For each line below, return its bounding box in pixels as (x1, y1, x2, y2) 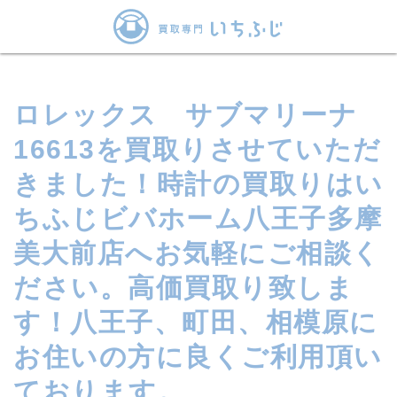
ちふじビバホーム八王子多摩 (13, 204, 383, 233)
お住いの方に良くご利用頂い (13, 342, 383, 371)
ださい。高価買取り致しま (13, 273, 354, 302)
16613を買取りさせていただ (13, 135, 382, 164)
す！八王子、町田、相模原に (13, 307, 378, 337)
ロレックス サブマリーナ (13, 100, 357, 129)
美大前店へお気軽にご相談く (13, 238, 381, 268)
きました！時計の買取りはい (13, 169, 384, 198)
